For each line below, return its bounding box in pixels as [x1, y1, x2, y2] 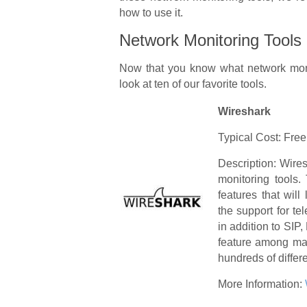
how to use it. [119, 7, 183, 19]
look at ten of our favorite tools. [119, 78, 267, 90]
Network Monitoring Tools [119, 31, 302, 49]
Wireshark [218, 106, 271, 117]
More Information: [218, 278, 305, 290]
